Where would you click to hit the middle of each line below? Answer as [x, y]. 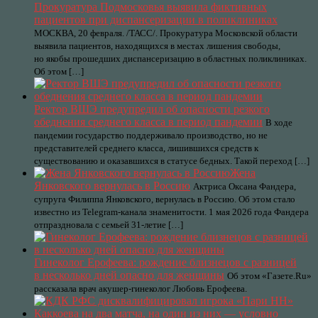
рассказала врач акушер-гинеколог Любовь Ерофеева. [141, 289]
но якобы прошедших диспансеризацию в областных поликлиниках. [170, 59]
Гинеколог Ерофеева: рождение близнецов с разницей [165, 262]
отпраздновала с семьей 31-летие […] [109, 225]
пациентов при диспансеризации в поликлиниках [156, 20]
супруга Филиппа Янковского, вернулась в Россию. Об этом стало [165, 199]
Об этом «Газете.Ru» [269, 276]
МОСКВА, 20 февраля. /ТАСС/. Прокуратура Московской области [166, 33]
